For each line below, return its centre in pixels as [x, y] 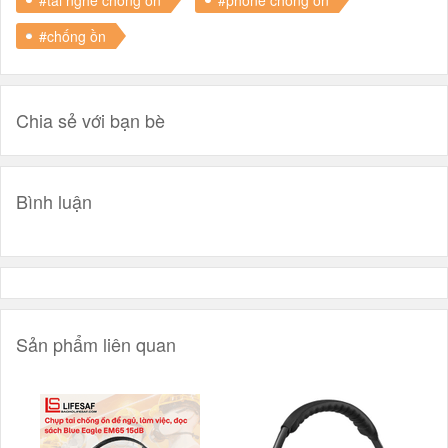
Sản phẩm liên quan [96, 343]
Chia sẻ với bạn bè [90, 119]
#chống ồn [72, 35]
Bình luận [54, 200]
